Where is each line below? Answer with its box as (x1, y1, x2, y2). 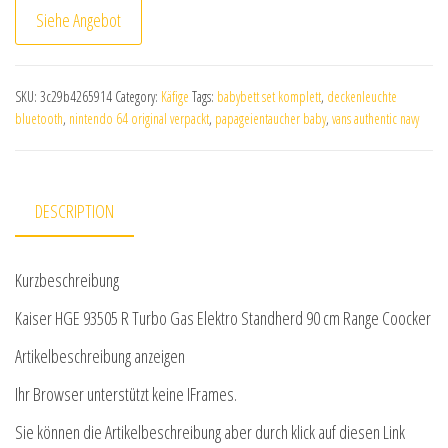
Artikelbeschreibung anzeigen (15, 344, 185, 369)
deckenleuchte (327, 87, 397, 106)
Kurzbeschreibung (15, 268, 119, 293)
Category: (115, 87, 161, 106)
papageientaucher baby (215, 109, 326, 128)
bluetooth (15, 109, 63, 128)
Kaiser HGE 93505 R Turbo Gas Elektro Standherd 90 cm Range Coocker (15, 306, 431, 331)
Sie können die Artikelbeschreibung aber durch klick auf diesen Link (15, 420, 405, 445)
